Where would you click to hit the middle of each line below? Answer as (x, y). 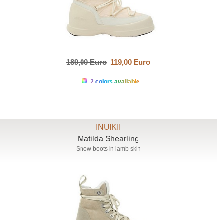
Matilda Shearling (109, 139)
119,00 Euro (129, 62)
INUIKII (109, 127)
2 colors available (114, 82)
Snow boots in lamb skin (108, 149)
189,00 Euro (87, 62)
